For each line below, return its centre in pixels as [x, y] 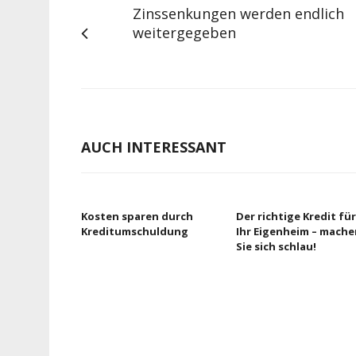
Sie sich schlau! [276, 246]
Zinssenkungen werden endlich [238, 14]
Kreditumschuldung [135, 231]
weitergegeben [184, 33]
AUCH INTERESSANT [154, 147]
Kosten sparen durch [137, 216]
